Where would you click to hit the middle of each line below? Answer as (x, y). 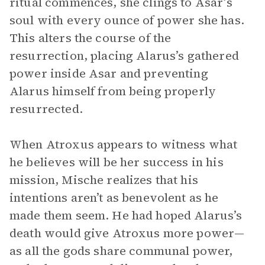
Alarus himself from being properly (113, 91)
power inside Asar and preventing (109, 73)
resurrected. (46, 109)
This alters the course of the (91, 38)
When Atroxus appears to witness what (124, 144)
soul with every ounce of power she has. (127, 20)
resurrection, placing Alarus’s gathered (124, 56)
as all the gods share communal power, (121, 251)
